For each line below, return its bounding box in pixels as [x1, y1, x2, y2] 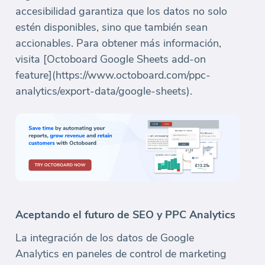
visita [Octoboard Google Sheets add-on [15, 51, 206, 66]
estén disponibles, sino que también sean [15, 20, 208, 34]
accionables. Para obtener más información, [15, 35, 221, 50]
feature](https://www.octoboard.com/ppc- [15, 67, 211, 82]
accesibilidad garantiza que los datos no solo [15, 4, 227, 18]
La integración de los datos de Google [15, 231, 194, 245]
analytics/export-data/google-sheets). [15, 83, 192, 98]
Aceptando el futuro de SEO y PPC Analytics [15, 208, 235, 222]
